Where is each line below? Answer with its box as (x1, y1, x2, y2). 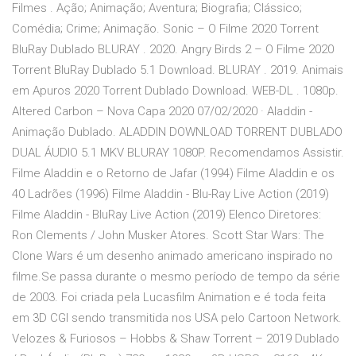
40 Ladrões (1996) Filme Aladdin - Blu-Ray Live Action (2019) (12, 187, 329, 202)
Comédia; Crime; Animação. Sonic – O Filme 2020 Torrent (12, 21, 319, 37)
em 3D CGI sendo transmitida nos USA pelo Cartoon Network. (12, 311, 342, 326)
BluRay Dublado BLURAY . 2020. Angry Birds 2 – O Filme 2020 (12, 42, 334, 57)
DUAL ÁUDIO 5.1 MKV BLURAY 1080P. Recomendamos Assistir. (12, 145, 344, 161)
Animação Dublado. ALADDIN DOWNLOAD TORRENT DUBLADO (12, 125, 342, 140)
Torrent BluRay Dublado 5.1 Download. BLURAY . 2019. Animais (12, 63, 343, 78)
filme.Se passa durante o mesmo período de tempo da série (12, 269, 340, 284)
